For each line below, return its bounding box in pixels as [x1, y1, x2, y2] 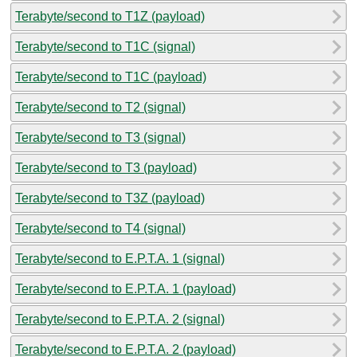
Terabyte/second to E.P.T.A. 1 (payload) [15, 281, 236, 296]
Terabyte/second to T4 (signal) [15, 221, 186, 235]
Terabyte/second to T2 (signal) [15, 100, 186, 114]
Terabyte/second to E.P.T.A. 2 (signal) [15, 312, 225, 326]
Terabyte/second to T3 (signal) [15, 130, 186, 144]
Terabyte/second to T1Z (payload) [15, 9, 205, 23]
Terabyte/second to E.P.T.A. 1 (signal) [15, 251, 225, 265]
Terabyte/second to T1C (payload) [15, 69, 206, 84]
